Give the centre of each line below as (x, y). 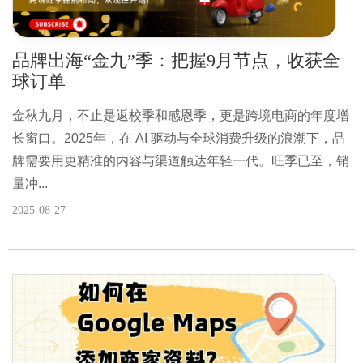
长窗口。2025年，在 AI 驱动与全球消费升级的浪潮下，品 (179, 138)
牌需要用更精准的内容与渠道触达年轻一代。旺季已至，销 (181, 160)
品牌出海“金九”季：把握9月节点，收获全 (176, 60)
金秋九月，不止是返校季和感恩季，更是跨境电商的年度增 (181, 115)
